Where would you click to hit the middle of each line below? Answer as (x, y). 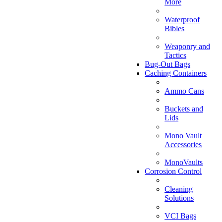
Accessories (183, 144)
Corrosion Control (173, 171)
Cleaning (179, 189)
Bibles (174, 28)
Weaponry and (187, 46)
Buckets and (184, 109)
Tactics (175, 55)
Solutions (179, 198)
